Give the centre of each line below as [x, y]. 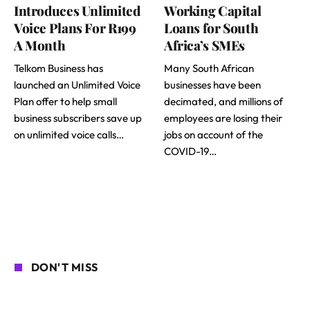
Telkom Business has [58, 68]
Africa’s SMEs [205, 45]
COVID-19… [190, 151]
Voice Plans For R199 [75, 27]
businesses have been [212, 84]
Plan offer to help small [65, 101]
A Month [40, 45]
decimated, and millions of [224, 101]
